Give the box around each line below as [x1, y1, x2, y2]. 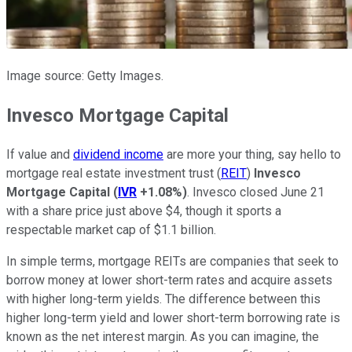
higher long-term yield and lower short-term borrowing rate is [6, 310, 340, 326]
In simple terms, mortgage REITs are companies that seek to [6, 254, 339, 269]
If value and [6, 147, 73, 163]
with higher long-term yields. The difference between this [6, 291, 321, 307]
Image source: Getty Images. [6, 68, 163, 84]
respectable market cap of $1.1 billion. [6, 222, 216, 238]
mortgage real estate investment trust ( [6, 166, 221, 181]
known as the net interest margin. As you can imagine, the [6, 329, 319, 345]
